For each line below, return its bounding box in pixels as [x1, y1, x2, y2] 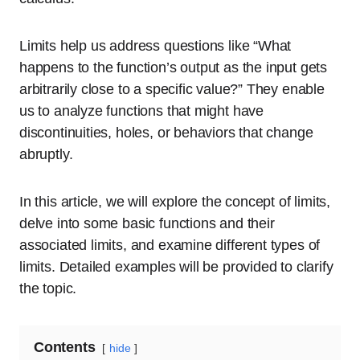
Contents [34, 339, 96, 355]
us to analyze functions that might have [19, 103, 264, 119]
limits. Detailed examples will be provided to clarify [19, 259, 333, 275]
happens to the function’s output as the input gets [19, 59, 328, 76]
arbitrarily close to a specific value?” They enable [19, 81, 325, 97]
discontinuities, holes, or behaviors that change [19, 125, 313, 141]
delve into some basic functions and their [19, 215, 275, 231]
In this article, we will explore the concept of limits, [19, 194, 331, 210]
